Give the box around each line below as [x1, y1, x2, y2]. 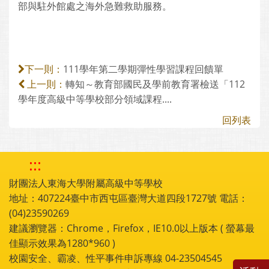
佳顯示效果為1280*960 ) [9, 237, 115, 250]
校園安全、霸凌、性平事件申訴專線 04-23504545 [9, 252, 222, 265]
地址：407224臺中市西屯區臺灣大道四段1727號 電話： [9, 192, 248, 205]
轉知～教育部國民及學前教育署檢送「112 [65, 77, 245, 91]
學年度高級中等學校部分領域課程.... [18, 92, 172, 106]
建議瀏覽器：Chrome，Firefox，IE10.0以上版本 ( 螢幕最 [9, 222, 255, 235]
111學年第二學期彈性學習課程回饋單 [63, 62, 223, 76]
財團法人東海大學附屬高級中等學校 [9, 177, 163, 190]
